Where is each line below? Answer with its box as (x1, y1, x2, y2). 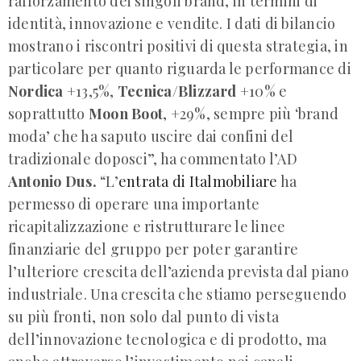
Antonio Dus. (8, 172, 101, 192)
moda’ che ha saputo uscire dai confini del (8, 127, 294, 147)
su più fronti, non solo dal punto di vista (8, 307, 280, 327)
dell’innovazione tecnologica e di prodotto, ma (8, 330, 327, 350)
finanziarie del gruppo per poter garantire (8, 239, 299, 259)
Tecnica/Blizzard (117, 81, 237, 102)
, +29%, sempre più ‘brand (163, 104, 339, 124)
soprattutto (8, 104, 89, 124)
